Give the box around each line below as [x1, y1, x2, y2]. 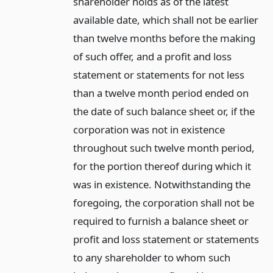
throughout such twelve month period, [73, 140, 255, 155]
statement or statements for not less [73, 67, 244, 82]
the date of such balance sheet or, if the [73, 104, 255, 118]
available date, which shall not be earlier [73, 12, 258, 27]
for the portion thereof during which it [73, 158, 251, 173]
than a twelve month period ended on [73, 85, 249, 100]
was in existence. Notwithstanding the [73, 177, 250, 191]
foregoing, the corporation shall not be [73, 195, 254, 210]
